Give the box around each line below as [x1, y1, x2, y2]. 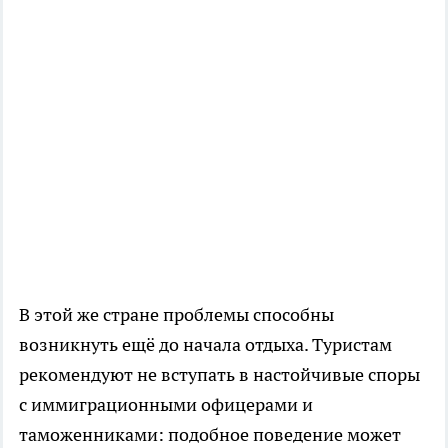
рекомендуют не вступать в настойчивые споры [19, 363, 420, 387]
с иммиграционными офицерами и [19, 393, 313, 417]
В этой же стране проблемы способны [19, 303, 334, 327]
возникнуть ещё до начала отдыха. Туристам [19, 333, 392, 357]
